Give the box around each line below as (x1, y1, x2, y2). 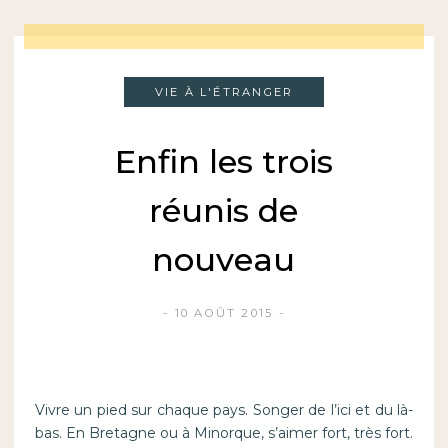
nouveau (152, 240, 296, 280)
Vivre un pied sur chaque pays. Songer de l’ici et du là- (34, 401, 414, 420)
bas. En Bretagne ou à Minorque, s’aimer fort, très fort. (34, 424, 414, 443)
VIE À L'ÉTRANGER (154, 85, 294, 100)
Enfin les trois (114, 142, 333, 182)
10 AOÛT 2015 (174, 306, 274, 321)
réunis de (149, 191, 299, 231)
